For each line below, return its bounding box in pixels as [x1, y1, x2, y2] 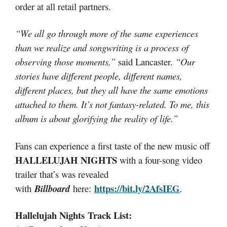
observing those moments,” [15, 55, 116, 68]
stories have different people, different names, [15, 69, 182, 82]
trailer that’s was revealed [15, 167, 108, 180]
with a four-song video [117, 153, 202, 166]
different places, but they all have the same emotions [15, 84, 208, 96]
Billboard [34, 181, 73, 195]
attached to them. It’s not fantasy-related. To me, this [15, 98, 209, 110]
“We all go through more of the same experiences [15, 27, 198, 40]
